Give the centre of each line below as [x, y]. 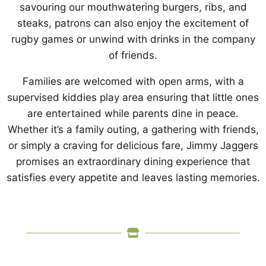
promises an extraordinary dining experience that [133, 161]
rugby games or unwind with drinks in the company [133, 39]
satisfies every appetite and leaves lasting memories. [133, 178]
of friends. [133, 55]
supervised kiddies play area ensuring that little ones [133, 97]
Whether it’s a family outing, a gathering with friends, [133, 129]
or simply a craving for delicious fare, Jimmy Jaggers [133, 145]
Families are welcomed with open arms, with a [133, 81]
